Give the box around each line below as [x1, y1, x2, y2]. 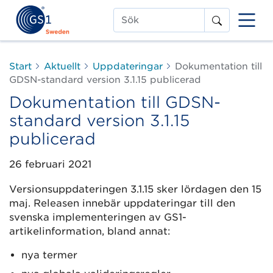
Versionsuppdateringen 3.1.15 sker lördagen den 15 [9, 183, 261, 196]
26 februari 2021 [9, 158, 91, 171]
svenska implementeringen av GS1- [9, 211, 186, 224]
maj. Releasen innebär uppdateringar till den [9, 197, 235, 210]
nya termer [21, 249, 77, 261]
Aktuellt [44, 61, 80, 72]
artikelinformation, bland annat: [9, 225, 170, 238]
